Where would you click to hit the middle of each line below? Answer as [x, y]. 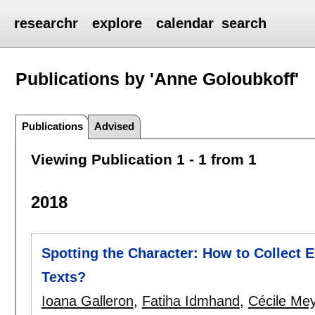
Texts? [63, 277]
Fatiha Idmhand [191, 301]
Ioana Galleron [87, 301]
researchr [46, 23]
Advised [115, 126]
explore [117, 23]
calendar [185, 23]
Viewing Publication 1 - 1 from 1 [143, 159]
